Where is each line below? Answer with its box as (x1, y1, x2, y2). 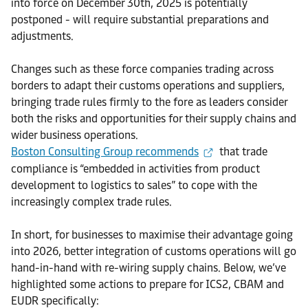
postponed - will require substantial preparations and (11, 13, 269, 26)
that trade (217, 145, 267, 158)
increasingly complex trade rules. (11, 195, 172, 208)
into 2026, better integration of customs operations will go (11, 244, 296, 258)
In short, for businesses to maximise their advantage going (11, 228, 293, 241)
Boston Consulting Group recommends (11, 145, 199, 158)
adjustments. (11, 30, 74, 43)
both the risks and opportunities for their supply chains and (11, 112, 296, 125)
